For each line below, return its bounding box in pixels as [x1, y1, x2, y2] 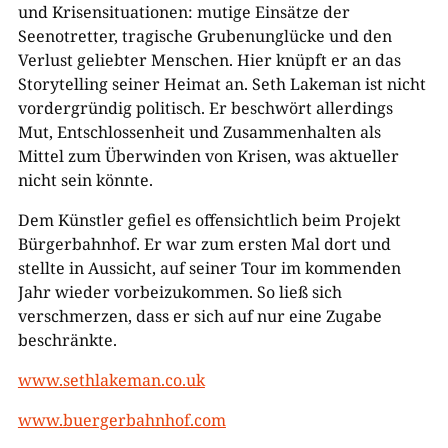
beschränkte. [17, 328, 117, 351]
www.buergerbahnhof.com [17, 408, 226, 431]
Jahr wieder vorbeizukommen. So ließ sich [17, 280, 342, 303]
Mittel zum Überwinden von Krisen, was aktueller [17, 144, 399, 167]
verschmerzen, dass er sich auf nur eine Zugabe [17, 304, 382, 327]
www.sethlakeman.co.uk [17, 368, 205, 391]
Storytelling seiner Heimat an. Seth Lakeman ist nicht [17, 72, 426, 95]
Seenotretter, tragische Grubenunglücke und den [17, 24, 392, 47]
